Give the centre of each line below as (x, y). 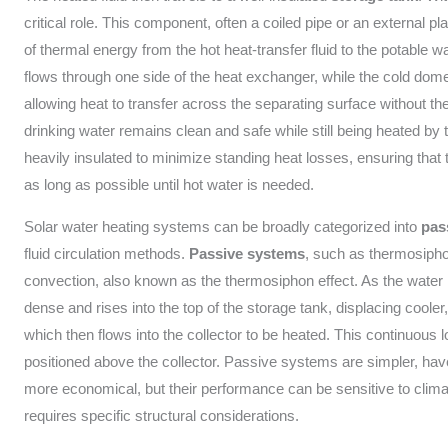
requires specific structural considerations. (162, 416)
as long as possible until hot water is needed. (169, 185)
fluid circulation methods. (107, 254)
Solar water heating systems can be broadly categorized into (223, 227)
